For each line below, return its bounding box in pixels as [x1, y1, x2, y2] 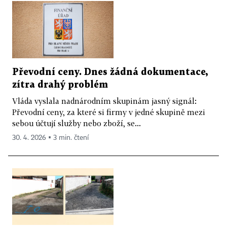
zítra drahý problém [12, 80, 108, 89]
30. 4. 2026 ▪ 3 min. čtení [12, 134, 89, 141]
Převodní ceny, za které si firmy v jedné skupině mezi [12, 107, 205, 117]
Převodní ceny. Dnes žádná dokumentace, [12, 67, 208, 77]
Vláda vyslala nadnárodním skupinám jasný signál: [12, 96, 197, 105]
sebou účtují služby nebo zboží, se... [12, 118, 141, 128]
